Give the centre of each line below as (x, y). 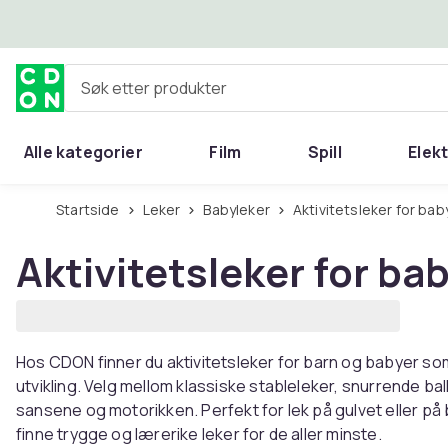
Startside (92, 209)
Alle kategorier (83, 152)
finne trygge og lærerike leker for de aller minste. (199, 434)
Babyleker (240, 209)
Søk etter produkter (137, 95)
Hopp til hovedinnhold (129, 23)
